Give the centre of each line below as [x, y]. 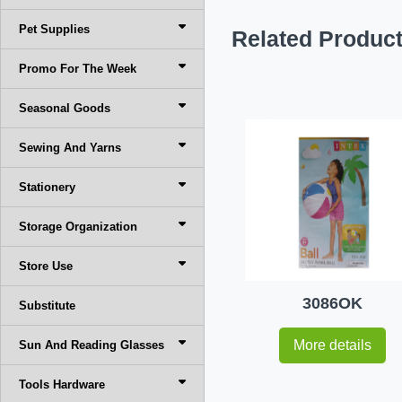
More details [332, 345]
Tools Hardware [62, 385]
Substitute [47, 306]
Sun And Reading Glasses [92, 345]
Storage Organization [78, 227]
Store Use [46, 266]
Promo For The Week [78, 69]
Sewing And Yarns [70, 148]
